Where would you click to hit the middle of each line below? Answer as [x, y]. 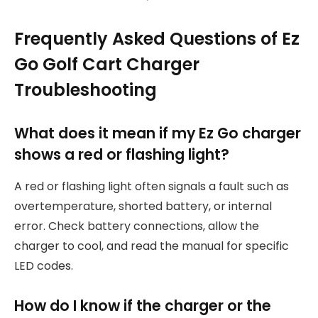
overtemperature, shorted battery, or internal [143, 206]
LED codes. [44, 265]
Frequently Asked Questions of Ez [157, 39]
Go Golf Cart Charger [107, 65]
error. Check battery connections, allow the [137, 226]
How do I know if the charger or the [143, 306]
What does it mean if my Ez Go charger [158, 133]
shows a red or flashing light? [122, 155]
